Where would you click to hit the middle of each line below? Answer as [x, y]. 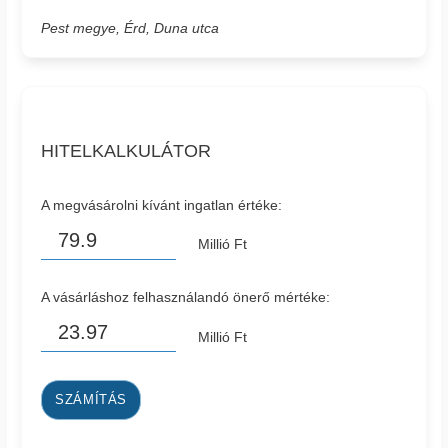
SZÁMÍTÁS [91, 400]
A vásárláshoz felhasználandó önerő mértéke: [186, 297]
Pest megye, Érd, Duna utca [130, 27]
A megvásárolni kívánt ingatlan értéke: [162, 204]
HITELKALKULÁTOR [126, 150]
